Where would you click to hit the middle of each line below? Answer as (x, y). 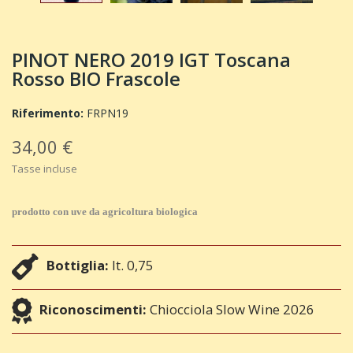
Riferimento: (48, 113)
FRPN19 (106, 113)
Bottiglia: (78, 265)
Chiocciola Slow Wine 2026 (232, 309)
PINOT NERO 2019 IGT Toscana (151, 59)
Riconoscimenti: (93, 309)
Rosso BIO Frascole (96, 78)
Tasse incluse (45, 169)
